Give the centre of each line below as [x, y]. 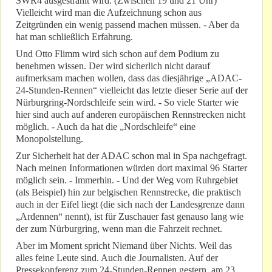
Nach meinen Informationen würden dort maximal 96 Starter [131, 168]
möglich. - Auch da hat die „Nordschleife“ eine [106, 127]
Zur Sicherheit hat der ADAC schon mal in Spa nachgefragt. [131, 156]
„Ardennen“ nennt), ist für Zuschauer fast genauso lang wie [130, 217]
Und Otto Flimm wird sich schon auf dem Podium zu [117, 54]
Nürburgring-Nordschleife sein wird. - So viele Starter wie [127, 103]
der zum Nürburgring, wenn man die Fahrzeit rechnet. [119, 229]
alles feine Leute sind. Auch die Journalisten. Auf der [117, 258]
